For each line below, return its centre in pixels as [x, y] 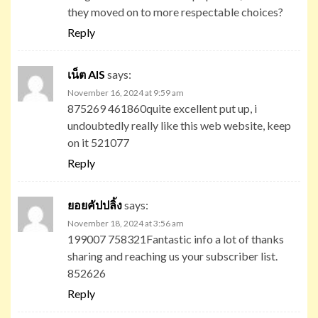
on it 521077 [98, 142]
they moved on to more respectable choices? [175, 11]
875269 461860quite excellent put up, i [162, 108]
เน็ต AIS [86, 74]
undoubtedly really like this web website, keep [179, 125]
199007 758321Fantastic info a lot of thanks [176, 238]
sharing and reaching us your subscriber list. [172, 256]
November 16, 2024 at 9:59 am [126, 92]
